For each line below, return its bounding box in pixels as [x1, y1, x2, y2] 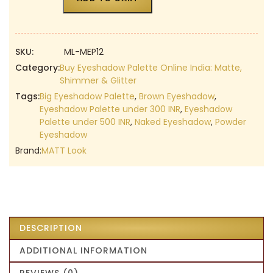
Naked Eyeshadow [135, 115, 211, 128]
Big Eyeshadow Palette [40, 90, 135, 102]
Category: [15, 61, 60, 74]
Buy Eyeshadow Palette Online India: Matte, [60, 61, 242, 74]
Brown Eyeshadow [139, 90, 214, 102]
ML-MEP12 [64, 45, 104, 58]
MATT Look [41, 144, 87, 157]
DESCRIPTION [19, 221, 82, 234]
